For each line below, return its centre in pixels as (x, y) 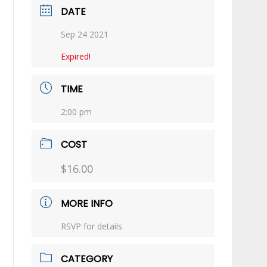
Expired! (76, 56)
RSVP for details (92, 226)
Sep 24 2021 (85, 34)
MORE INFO (87, 203)
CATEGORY (87, 259)
